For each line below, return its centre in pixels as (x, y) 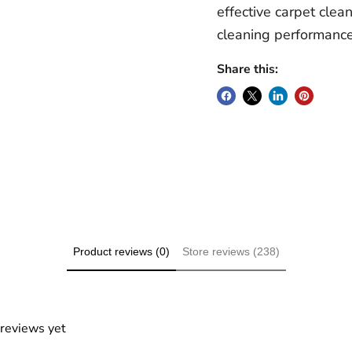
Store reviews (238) (231, 251)
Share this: (247, 69)
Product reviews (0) (121, 251)
